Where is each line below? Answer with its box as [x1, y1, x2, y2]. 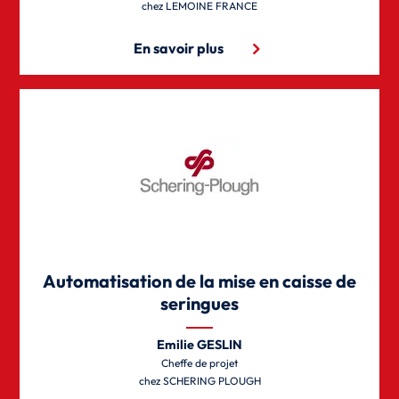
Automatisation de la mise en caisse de [43, 269, 356, 292]
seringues [160, 291, 239, 314]
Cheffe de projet [161, 355, 238, 370]
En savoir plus [133, 38, 224, 57]
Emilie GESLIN [157, 336, 242, 353]
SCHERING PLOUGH [162, 373, 261, 387]
